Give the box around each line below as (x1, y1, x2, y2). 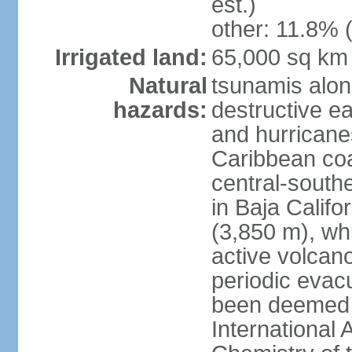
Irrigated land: (54, 45, 207, 70)
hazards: (112, 97, 207, 123)
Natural (128, 73, 207, 98)
